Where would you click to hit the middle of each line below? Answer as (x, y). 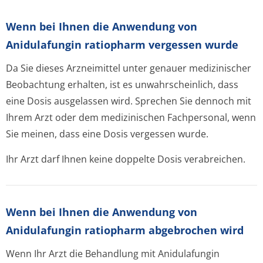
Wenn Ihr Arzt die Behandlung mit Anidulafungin (113, 254)
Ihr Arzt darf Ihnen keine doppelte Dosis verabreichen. (126, 159)
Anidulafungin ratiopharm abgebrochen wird (125, 230)
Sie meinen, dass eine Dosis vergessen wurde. (107, 134)
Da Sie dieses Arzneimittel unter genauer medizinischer (129, 68)
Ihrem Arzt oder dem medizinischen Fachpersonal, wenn (131, 117)
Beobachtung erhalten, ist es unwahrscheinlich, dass (122, 85)
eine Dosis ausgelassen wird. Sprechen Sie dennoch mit (129, 101)
